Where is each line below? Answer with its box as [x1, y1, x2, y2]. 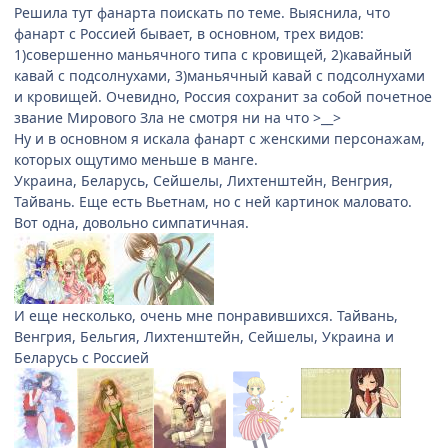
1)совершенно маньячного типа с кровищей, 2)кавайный [14, 44, 412, 64]
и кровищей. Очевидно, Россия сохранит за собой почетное [14, 86, 432, 106]
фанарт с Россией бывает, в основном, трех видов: [14, 23, 364, 43]
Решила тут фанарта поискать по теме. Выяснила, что [14, 2, 390, 22]
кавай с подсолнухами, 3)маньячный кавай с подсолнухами [14, 65, 425, 85]
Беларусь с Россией [14, 347, 149, 367]
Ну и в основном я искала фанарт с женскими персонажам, [14, 128, 425, 148]
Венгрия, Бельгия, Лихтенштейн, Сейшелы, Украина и [14, 326, 394, 346]
